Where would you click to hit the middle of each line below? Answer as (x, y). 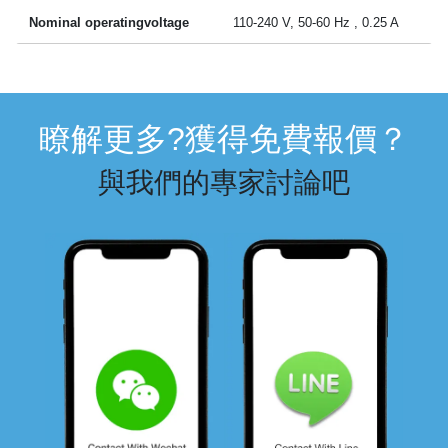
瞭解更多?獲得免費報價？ (224, 138)
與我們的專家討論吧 (224, 182)
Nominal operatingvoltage (109, 22)
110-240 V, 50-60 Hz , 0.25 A (316, 22)
